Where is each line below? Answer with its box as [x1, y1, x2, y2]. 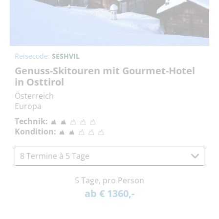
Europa [15, 100, 42, 111]
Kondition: [15, 126, 56, 137]
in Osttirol [15, 75, 64, 88]
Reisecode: [15, 51, 52, 61]
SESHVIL [52, 51, 80, 61]
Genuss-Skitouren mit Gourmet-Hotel [15, 64, 195, 77]
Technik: [15, 115, 48, 127]
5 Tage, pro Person [75, 175, 144, 186]
